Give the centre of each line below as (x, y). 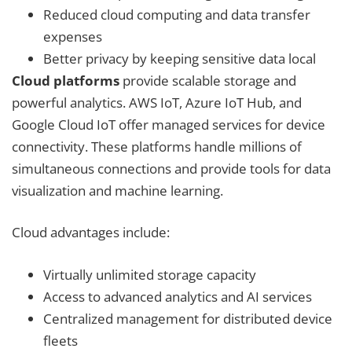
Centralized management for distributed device (188, 318)
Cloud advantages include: (91, 233)
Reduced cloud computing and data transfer (177, 14)
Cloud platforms (66, 80)
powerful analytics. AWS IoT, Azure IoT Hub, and (157, 102)
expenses (73, 36)
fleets (60, 340)
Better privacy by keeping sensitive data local (180, 58)
